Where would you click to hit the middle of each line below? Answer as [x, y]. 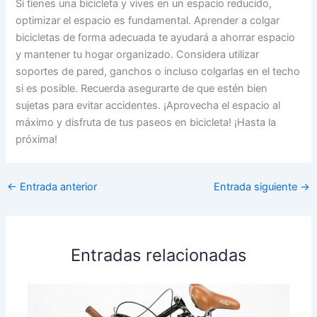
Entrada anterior [57, 187]
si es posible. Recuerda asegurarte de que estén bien [142, 88]
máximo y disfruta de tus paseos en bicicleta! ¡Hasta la [146, 122]
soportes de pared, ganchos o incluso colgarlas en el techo [158, 71]
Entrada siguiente [257, 187]
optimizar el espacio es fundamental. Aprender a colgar [148, 20]
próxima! [37, 139]
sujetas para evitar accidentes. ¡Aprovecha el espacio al [148, 105]
